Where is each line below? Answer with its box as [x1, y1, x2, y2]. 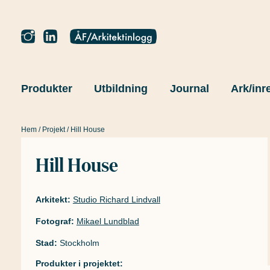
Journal [169, 83, 209, 95]
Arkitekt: [35, 195, 71, 205]
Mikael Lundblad [76, 216, 139, 227]
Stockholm [59, 238, 99, 248]
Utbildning [94, 83, 148, 95]
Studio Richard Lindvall [72, 195, 160, 205]
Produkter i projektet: [35, 259, 123, 269]
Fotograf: [35, 216, 74, 227]
